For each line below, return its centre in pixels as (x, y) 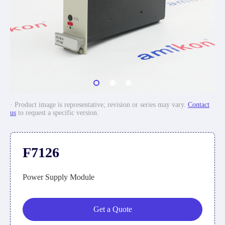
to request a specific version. (58, 113)
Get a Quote (113, 209)
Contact (199, 105)
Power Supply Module (59, 177)
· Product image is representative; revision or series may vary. (99, 105)
